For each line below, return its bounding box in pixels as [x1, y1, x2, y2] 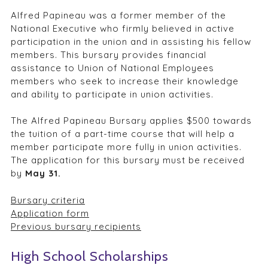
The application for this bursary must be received [10, 154, 245, 166]
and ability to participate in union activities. [10, 88, 214, 100]
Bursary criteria [10, 194, 85, 206]
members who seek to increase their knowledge [10, 75, 239, 87]
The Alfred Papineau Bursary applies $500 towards [10, 115, 252, 127]
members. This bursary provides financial [10, 48, 206, 60]
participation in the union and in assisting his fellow [10, 35, 251, 47]
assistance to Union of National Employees [10, 62, 214, 74]
